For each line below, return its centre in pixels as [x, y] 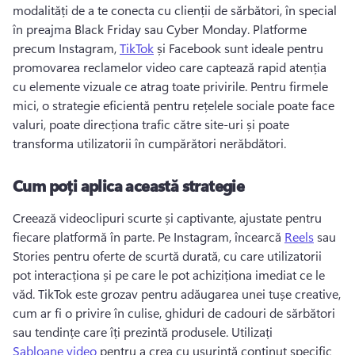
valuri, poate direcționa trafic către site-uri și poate [151, 124]
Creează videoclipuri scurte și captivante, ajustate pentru [167, 218]
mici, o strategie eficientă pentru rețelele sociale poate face [174, 105]
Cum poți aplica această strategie [129, 185]
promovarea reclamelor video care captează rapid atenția [170, 67]
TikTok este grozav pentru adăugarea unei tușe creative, [189, 294]
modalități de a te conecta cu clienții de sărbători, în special [175, 10]
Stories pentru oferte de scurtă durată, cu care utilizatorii [167, 256]
